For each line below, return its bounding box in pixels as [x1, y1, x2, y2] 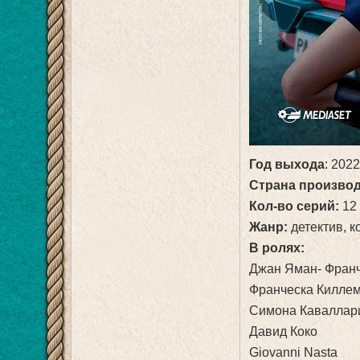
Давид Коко [249, 325, 318, 339]
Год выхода [249, 157, 325, 172]
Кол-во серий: [249, 199, 340, 214]
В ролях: [249, 241, 305, 256]
